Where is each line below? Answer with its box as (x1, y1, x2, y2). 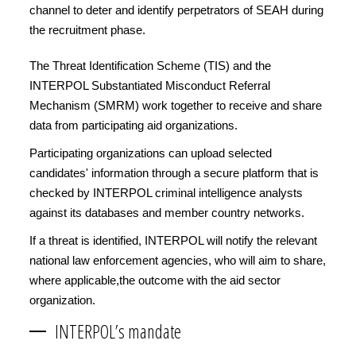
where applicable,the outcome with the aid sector (29, 273, 281, 287)
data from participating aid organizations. (29, 118, 241, 132)
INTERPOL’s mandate (55, 318, 181, 344)
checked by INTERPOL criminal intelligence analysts (29, 185, 303, 199)
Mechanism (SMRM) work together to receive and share (29, 98, 322, 112)
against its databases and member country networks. (29, 205, 308, 219)
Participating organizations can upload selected (29, 145, 272, 160)
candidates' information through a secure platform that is (29, 165, 319, 180)
